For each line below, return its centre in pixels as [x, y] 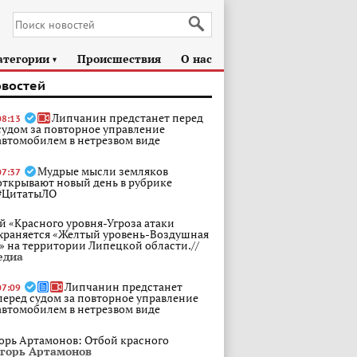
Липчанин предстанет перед [127, 118]
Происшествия [120, 59]
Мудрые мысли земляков [103, 171]
